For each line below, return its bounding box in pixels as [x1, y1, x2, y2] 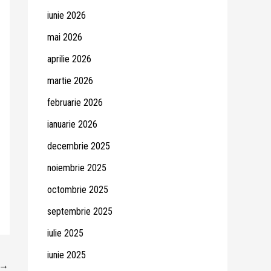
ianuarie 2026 [47, 118, 97, 130]
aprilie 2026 [47, 53, 91, 65]
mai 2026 [47, 31, 82, 43]
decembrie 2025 [47, 140, 110, 152]
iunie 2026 [47, 9, 86, 21]
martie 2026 [47, 74, 93, 87]
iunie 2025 [47, 249, 86, 261]
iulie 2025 [47, 227, 83, 239]
